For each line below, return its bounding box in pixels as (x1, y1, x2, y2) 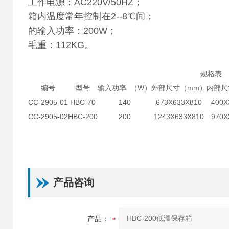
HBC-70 (70, 98, 96, 106)
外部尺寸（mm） (151, 84, 207, 92)
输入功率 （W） (98, 84, 151, 92)
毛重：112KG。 (28, 40, 94, 50)
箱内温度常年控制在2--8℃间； (28, 11, 154, 21)
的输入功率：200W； (28, 26, 117, 36)
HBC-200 (68, 112, 98, 121)
